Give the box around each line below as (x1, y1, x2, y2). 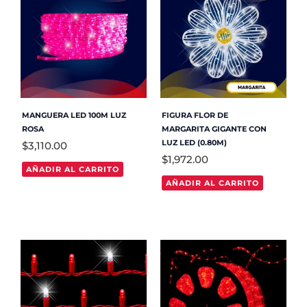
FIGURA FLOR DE (161, 110, 228, 121)
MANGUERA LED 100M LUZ (21, 110, 126, 121)
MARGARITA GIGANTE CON (161, 124, 267, 134)
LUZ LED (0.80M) (161, 138, 227, 148)
